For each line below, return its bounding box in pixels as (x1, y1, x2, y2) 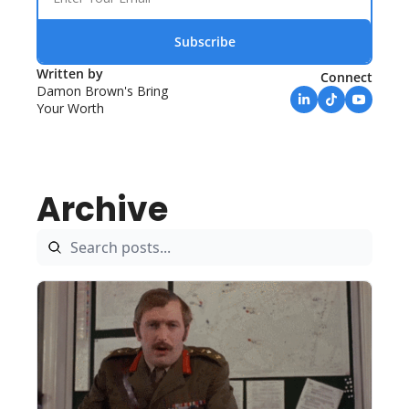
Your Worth (37, 100, 104, 118)
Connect (320, 68, 372, 87)
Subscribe (173, 32, 236, 50)
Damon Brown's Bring (37, 82, 168, 100)
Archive (37, 186, 168, 234)
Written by (37, 65, 107, 83)
